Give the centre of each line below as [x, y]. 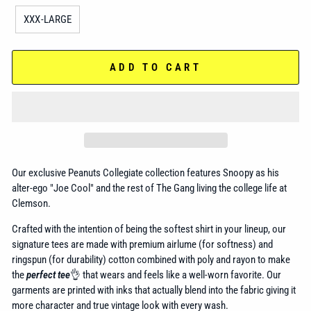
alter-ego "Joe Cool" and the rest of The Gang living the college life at [149, 188]
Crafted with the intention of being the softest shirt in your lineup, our [149, 229]
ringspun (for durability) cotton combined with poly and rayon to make [151, 259]
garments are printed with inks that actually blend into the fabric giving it [154, 290]
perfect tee [48, 275]
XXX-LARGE [48, 19]
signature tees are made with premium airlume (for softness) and [142, 244]
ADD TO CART [155, 67]
